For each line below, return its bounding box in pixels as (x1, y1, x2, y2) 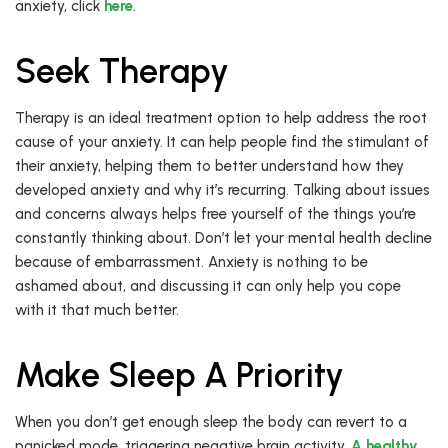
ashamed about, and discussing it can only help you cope (15, 277, 401, 296)
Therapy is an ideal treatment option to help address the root (15, 109, 427, 128)
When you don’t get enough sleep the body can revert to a (15, 413, 407, 432)
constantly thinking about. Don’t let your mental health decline (15, 229, 432, 248)
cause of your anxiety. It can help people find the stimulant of (15, 133, 429, 152)
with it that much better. (15, 301, 179, 320)
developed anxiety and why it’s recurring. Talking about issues (15, 181, 430, 200)
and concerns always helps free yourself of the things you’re (15, 205, 416, 224)
